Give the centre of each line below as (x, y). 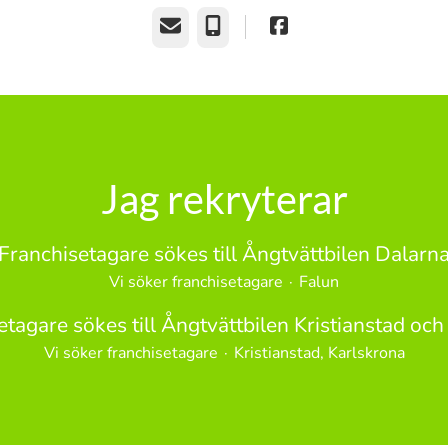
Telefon (231, 26)
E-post (182, 26)
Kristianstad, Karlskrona (319, 353)
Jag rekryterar (224, 199)
